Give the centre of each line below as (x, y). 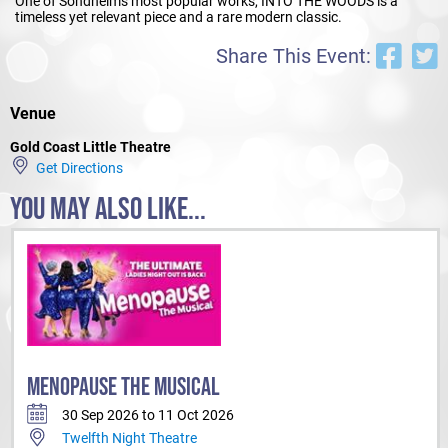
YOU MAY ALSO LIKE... (108, 210)
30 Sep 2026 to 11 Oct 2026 (148, 414)
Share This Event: (296, 56)
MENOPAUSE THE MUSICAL (123, 388)
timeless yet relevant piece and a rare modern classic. (178, 16)
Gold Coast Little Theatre (90, 146)
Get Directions (76, 167)
